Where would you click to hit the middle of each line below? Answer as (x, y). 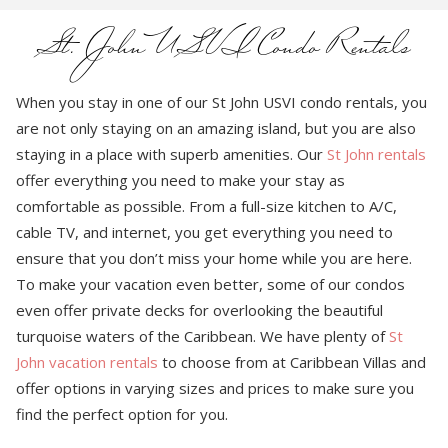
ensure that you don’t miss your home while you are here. (214, 258)
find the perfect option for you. (124, 414)
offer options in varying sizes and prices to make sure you (215, 388)
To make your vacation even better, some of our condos (211, 284)
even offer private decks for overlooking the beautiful (200, 310)
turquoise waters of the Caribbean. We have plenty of (203, 336)
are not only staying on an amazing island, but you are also (216, 128)
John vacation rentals (87, 362)
